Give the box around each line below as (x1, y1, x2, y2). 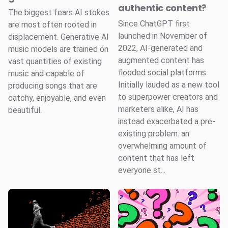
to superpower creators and (118, 92, 218, 102)
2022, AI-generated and (118, 43, 203, 53)
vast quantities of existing (8, 56, 102, 67)
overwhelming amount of (118, 141, 207, 151)
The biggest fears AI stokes (8, 8, 109, 18)
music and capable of (8, 69, 84, 79)
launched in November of (118, 31, 207, 41)
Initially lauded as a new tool (118, 80, 219, 90)
